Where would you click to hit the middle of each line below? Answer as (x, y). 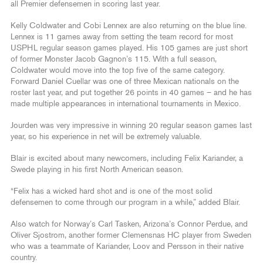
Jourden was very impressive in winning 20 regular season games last (131, 125)
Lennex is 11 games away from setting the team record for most (122, 37)
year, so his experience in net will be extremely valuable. (106, 136)
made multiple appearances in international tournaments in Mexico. (127, 104)
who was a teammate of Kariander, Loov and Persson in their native (127, 246)
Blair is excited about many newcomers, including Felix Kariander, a (127, 158)
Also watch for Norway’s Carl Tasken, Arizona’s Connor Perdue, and (129, 224)
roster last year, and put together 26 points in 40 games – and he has (131, 92)
